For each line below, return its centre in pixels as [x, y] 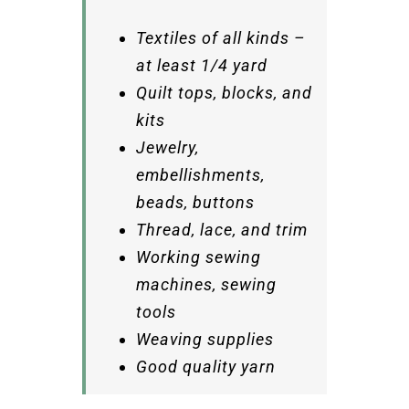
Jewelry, [167, 147]
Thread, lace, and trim [221, 229]
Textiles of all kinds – [220, 37]
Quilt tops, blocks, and [224, 92]
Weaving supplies [204, 339]
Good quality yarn [205, 366]
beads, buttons [195, 202]
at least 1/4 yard [201, 65]
